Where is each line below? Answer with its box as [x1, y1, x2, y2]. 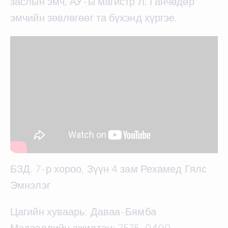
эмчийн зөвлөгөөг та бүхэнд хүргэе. [10, 11, 178, 24]
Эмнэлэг [10, 179, 50, 192]
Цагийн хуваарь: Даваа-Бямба [10, 206, 156, 218]
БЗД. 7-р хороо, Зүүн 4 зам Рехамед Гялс [10, 163, 207, 176]
